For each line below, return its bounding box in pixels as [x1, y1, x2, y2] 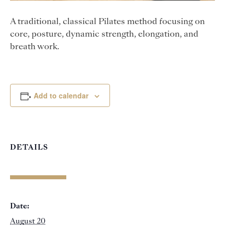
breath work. [10, 43, 59, 51]
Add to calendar [33, 90, 88, 100]
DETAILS [10, 144, 48, 151]
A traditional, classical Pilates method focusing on [10, 18, 205, 26]
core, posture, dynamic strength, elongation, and [10, 30, 198, 39]
